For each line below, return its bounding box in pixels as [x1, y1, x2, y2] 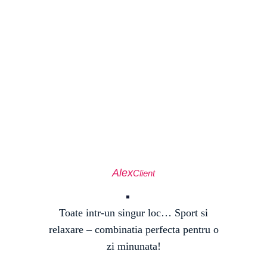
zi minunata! [106, 240, 161, 252]
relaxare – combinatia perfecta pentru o [48, 223, 219, 235]
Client [133, 168, 155, 178]
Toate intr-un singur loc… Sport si [59, 207, 208, 219]
